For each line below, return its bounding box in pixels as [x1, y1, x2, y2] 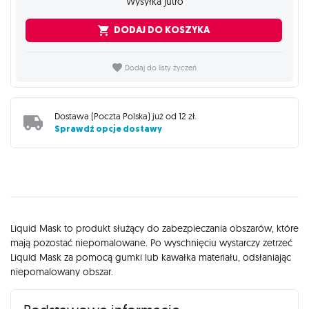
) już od [148, 110, 179, 122]
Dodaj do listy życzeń [124, 63, 197, 73]
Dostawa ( [54, 110, 94, 122]
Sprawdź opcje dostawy [54, 123, 162, 135]
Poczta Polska [94, 110, 148, 122]
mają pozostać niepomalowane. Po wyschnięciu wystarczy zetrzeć [10, 236, 292, 249]
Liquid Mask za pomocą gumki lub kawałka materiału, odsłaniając [10, 250, 291, 263]
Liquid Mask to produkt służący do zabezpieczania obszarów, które [10, 221, 299, 235]
